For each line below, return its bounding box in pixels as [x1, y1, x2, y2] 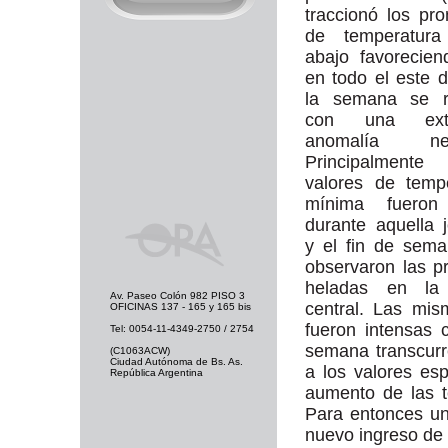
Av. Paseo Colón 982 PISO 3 [110, 290, 245, 301]
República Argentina [110, 367, 203, 378]
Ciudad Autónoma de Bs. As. [110, 356, 243, 367]
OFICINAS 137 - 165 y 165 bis [110, 301, 251, 312]
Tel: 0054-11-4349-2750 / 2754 [110, 323, 254, 334]
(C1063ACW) [110, 345, 170, 356]
